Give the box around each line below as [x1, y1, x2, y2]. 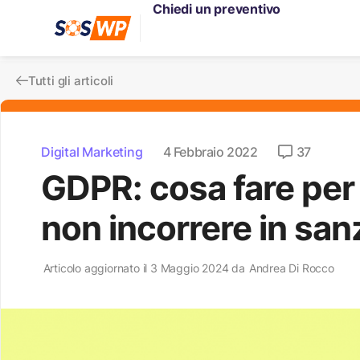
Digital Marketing [41, 144, 143, 160]
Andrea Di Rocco [248, 261, 334, 275]
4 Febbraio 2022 [162, 144, 258, 160]
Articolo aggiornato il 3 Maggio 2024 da [43, 261, 245, 275]
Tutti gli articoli [27, 73, 114, 88]
